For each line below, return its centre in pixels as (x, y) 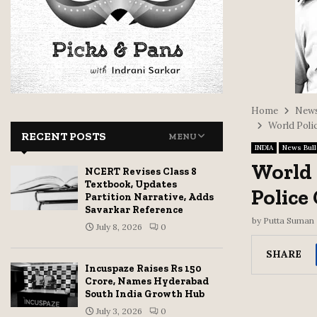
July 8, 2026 (119, 227)
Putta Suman (289, 220)
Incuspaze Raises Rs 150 (143, 269)
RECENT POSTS (64, 136)
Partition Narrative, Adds (149, 197)
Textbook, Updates (131, 184)
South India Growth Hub (145, 294)
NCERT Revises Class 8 (141, 172)
